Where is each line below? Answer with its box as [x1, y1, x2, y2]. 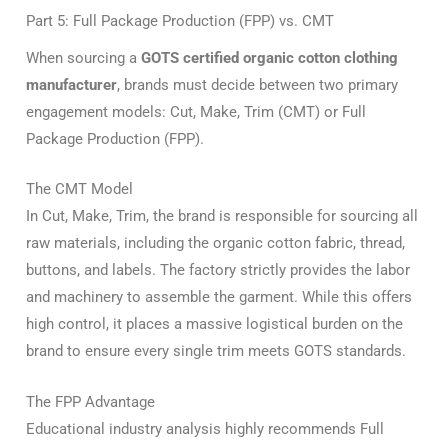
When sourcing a [26, 49, 141, 68]
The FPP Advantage [26, 392, 155, 411]
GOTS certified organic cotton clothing [141, 49, 398, 68]
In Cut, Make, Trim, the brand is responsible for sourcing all [26, 207, 418, 226]
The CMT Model [26, 180, 133, 199]
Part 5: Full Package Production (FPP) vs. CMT [26, 11, 334, 30]
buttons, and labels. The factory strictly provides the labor [26, 261, 410, 280]
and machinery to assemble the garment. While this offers [26, 288, 412, 307]
